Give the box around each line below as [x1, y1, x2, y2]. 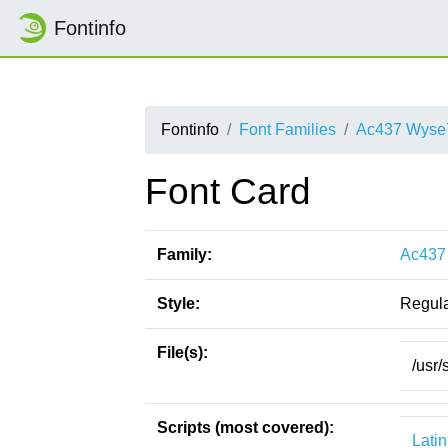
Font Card [145, 171, 311, 212]
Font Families [239, 121, 336, 138]
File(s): [157, 344, 208, 361]
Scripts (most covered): [157, 419, 334, 436]
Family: [157, 246, 212, 263]
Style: [157, 295, 200, 312]
